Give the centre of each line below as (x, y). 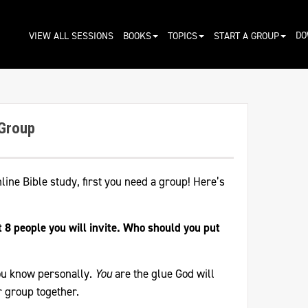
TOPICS (182, 36)
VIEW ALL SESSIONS (71, 36)
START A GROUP (246, 36)
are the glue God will (163, 274)
